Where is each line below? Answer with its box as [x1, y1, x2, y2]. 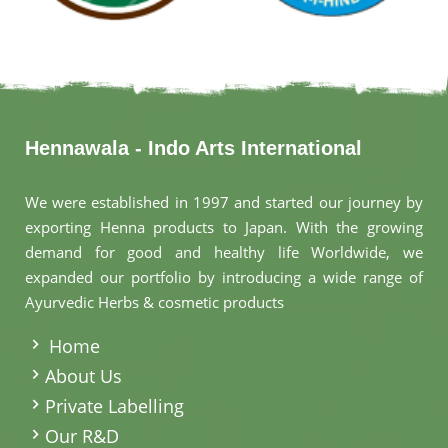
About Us [45, 363, 122, 388]
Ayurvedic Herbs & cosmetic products [25, 291, 284, 312]
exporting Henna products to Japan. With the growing [25, 216, 423, 237]
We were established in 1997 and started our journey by [25, 191, 423, 212]
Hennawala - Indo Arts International [25, 136, 362, 159]
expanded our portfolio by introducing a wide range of [25, 266, 423, 287]
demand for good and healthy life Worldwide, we [25, 241, 423, 262]
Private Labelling [45, 393, 184, 418]
